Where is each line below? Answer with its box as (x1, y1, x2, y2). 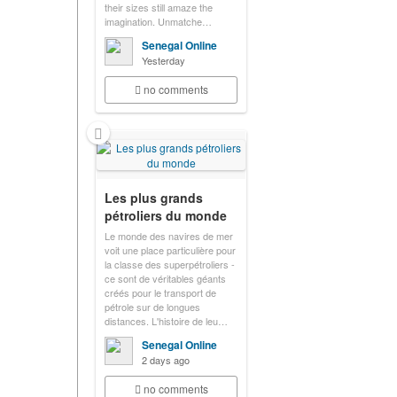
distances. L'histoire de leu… (105, 314, 228, 328)
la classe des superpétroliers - (105, 257, 235, 271)
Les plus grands (105, 189, 203, 206)
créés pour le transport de (105, 285, 216, 300)
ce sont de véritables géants (105, 271, 226, 285)
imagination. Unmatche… (105, 14, 212, 28)
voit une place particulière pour (105, 243, 236, 257)
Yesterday (142, 53, 185, 67)
